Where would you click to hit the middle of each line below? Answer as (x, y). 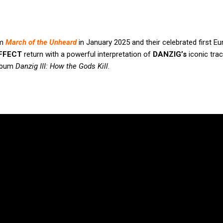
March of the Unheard (41, 43)
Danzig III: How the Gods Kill (62, 66)
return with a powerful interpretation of (87, 55)
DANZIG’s (170, 55)
